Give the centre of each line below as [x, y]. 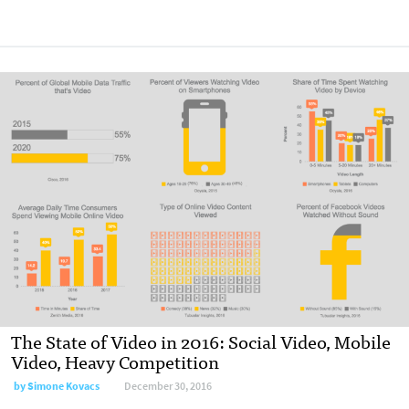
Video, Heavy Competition [115, 361]
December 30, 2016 [168, 386]
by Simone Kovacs [57, 386]
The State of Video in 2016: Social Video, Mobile [201, 341]
